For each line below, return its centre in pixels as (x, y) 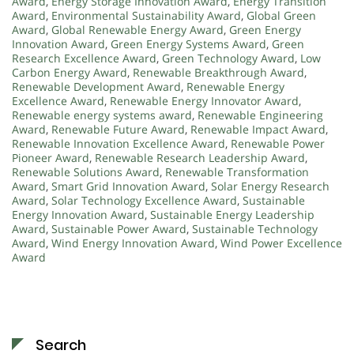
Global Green (281, 15)
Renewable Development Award (96, 86)
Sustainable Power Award (119, 228)
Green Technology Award (228, 58)
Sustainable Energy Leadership (232, 214)
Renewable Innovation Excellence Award (119, 143)
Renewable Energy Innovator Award (204, 100)
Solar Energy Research (270, 186)
